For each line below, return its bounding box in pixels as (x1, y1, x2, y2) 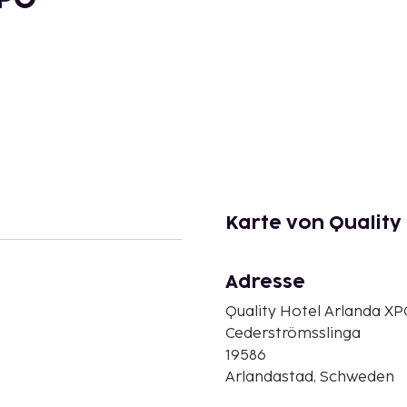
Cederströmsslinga (225, 324, 361, 342)
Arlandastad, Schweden (225, 368, 394, 386)
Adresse (225, 273, 305, 292)
